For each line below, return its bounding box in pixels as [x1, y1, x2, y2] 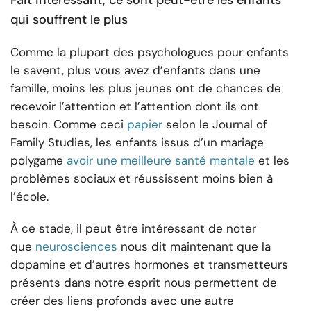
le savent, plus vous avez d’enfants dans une [10, 62, 260, 78]
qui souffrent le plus [10, 11, 128, 28]
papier [127, 117, 162, 133]
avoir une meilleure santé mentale [67, 153, 255, 169]
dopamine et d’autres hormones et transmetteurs [10, 257, 288, 273]
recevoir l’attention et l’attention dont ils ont [10, 99, 259, 115]
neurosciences [35, 239, 117, 255]
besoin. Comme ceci [10, 117, 124, 133]
